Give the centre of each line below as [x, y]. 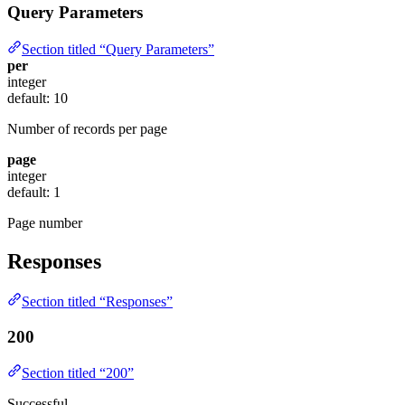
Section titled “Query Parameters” [118, 50]
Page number [45, 223]
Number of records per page [87, 129]
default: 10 [38, 99]
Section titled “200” [78, 373]
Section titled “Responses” [97, 301]
